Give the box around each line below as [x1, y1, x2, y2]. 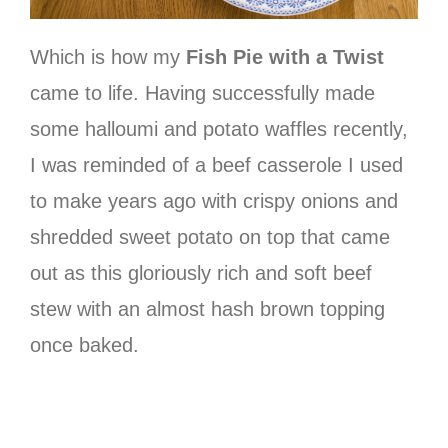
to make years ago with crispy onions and [30, 190, 398, 213]
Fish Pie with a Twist [186, 46, 384, 69]
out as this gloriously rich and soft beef [30, 262, 372, 285]
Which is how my [30, 46, 186, 69]
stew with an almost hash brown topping [30, 298, 385, 321]
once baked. [30, 334, 139, 357]
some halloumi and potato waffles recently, [30, 118, 408, 141]
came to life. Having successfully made [30, 82, 375, 105]
